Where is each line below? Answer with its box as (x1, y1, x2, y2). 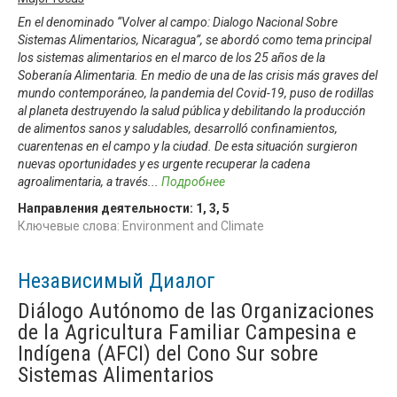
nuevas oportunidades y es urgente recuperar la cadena (18, 156, 310, 171)
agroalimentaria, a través (18, 174, 148, 189)
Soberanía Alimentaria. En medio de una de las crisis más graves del (18, 67, 378, 82)
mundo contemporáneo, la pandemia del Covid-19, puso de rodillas (18, 85, 374, 100)
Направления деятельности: (18, 200, 196, 215)
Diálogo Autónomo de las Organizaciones (18, 298, 374, 323)
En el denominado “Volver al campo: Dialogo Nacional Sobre (18, 14, 338, 29)
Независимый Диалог (18, 268, 215, 293)
